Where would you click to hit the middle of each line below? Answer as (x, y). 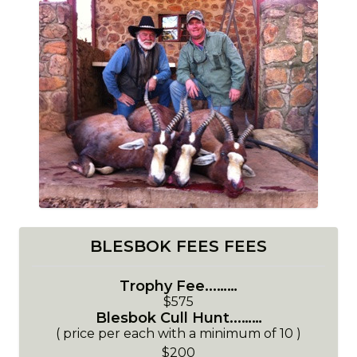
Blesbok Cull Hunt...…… (178, 318)
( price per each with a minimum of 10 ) (178, 333)
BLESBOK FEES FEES (178, 246)
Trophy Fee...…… (178, 286)
